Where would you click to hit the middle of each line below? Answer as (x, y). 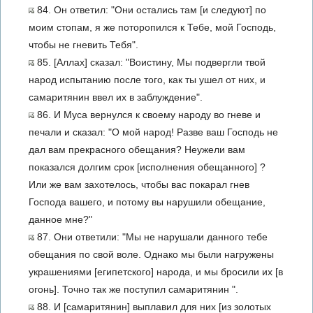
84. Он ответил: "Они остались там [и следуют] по (150, 10)
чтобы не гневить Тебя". (83, 45)
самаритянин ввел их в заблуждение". (116, 97)
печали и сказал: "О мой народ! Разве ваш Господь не (153, 132)
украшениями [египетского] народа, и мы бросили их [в (156, 272)
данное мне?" (60, 219)
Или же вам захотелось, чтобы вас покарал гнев (139, 184)
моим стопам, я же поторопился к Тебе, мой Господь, (152, 27)
